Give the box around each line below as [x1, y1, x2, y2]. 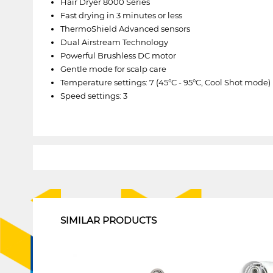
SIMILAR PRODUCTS [60, 214, 157, 226]
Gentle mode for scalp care [60, 63, 166, 74]
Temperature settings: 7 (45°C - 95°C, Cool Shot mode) [60, 77, 271, 87]
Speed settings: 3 [60, 90, 127, 101]
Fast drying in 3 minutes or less [60, 10, 182, 20]
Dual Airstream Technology [60, 37, 168, 47]
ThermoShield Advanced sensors [60, 23, 190, 34]
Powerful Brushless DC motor [60, 50, 176, 60]
